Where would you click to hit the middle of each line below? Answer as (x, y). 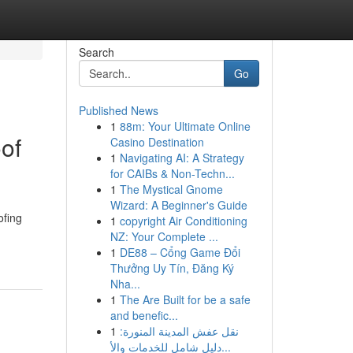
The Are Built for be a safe (185, 299)
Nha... (125, 284)
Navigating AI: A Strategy (182, 158)
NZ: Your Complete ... (164, 236)
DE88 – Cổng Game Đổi (180, 252)
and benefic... (144, 315)
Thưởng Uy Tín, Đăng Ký (172, 268)
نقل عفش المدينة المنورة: (179, 331)
